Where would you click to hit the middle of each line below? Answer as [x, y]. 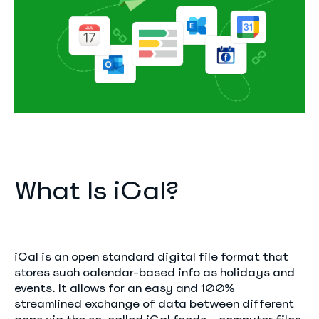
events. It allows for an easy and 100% [125, 288]
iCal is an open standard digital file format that [151, 256]
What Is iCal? [97, 190]
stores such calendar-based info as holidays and [155, 272]
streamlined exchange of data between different [154, 303]
